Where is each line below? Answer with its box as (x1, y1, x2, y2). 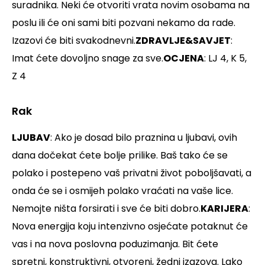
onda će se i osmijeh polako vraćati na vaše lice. (12, 184, 233, 198)
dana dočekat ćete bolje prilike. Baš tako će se (12, 148, 228, 163)
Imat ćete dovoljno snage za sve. (12, 51, 163, 66)
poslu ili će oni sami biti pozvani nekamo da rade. (12, 16, 235, 30)
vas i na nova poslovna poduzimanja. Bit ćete (12, 237, 218, 251)
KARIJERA (201, 202, 248, 216)
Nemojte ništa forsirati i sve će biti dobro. (12, 202, 201, 216)
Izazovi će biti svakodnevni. (12, 34, 135, 48)
